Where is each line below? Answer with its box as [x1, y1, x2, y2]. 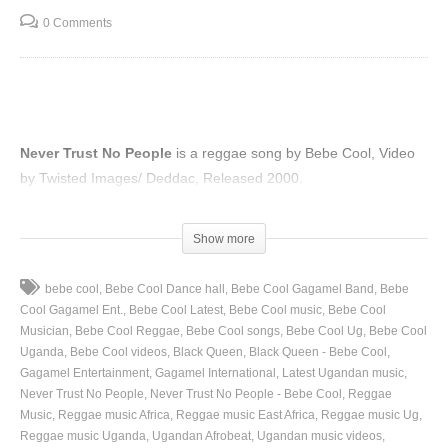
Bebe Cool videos [70, 345, 167, 360]
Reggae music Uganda [20, 429, 146, 444]
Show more [193, 232, 255, 247]
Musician [20, 324, 69, 339]
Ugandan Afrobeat [152, 429, 251, 444]
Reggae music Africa [58, 408, 170, 423]
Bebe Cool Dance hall [105, 282, 225, 297]
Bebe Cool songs [186, 324, 280, 339]
